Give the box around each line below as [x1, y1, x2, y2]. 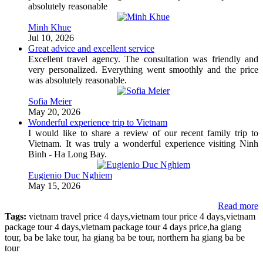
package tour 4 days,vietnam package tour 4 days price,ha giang [5, 221, 241, 232]
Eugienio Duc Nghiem [28, 170, 112, 180]
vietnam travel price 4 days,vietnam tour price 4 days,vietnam [29, 211, 255, 221]
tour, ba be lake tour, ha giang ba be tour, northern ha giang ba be [5, 232, 245, 242]
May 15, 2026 [28, 180, 80, 191]
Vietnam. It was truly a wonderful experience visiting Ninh [28, 138, 258, 149]
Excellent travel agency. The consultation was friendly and [28, 53, 258, 64]
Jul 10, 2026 [28, 32, 74, 43]
